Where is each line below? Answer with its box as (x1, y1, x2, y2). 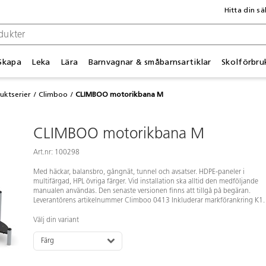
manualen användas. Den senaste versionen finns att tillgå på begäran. (33, 187, 251, 195)
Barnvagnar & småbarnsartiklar (88, 56, 211, 67)
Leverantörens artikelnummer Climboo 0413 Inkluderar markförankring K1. (33, 197, 265, 204)
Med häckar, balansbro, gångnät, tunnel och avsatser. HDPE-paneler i (33, 168, 245, 176)
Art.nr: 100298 (33, 148, 80, 156)
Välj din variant (33, 216, 79, 224)
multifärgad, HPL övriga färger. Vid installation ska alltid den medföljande (33, 178, 258, 185)
